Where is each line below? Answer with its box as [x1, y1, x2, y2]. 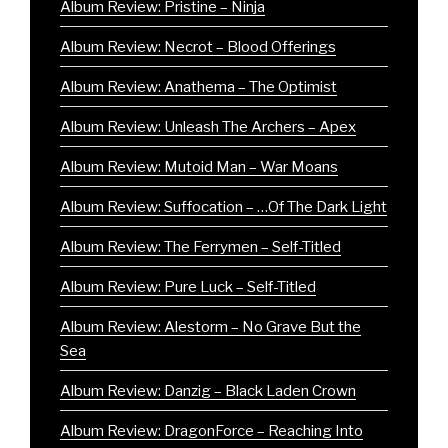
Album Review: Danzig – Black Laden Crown [60, 381, 356, 400]
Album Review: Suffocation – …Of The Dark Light [60, 197, 387, 216]
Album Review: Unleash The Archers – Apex [60, 117, 356, 136]
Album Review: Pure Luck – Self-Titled [60, 277, 316, 296]
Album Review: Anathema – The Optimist [60, 77, 337, 96]
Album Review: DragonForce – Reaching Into [60, 421, 363, 440]
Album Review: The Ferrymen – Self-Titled [60, 237, 341, 256]
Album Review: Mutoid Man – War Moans [60, 157, 338, 176]
